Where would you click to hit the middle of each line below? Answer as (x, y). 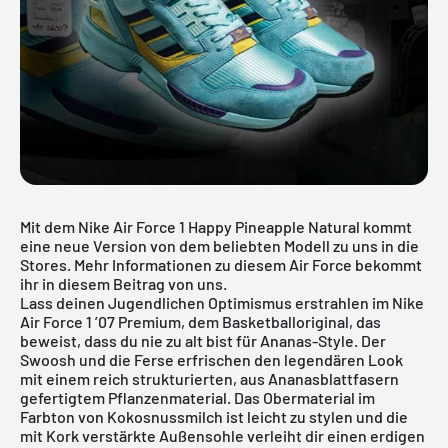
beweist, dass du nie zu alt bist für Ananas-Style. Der (203, 340)
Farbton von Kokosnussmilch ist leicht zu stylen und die (214, 416)
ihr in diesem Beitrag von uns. (123, 283)
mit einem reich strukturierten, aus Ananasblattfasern (209, 378)
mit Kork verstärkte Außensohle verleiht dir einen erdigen (222, 435)
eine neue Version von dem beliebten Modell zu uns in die (219, 245)
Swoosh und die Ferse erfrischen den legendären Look (211, 359)
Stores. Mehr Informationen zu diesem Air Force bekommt (221, 264)
